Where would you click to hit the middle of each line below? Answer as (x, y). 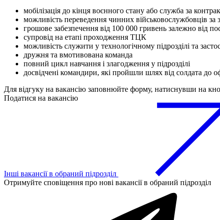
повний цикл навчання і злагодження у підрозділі (107, 64)
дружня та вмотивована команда (78, 55)
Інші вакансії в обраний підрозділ (61, 174)
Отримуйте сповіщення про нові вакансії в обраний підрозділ (108, 183)
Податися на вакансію (41, 98)
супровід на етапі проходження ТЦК (85, 37)
